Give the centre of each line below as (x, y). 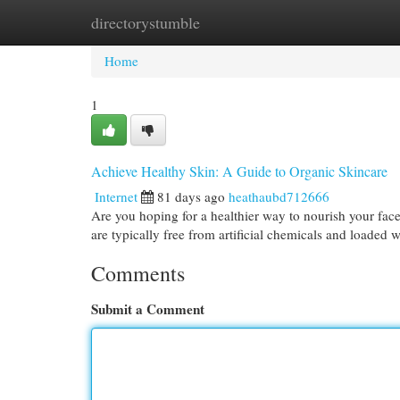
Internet (116, 196)
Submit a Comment (148, 309)
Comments (138, 273)
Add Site (327, 22)
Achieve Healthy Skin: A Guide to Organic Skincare (239, 171)
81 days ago (191, 196)
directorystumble (146, 22)
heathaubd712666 (279, 196)
